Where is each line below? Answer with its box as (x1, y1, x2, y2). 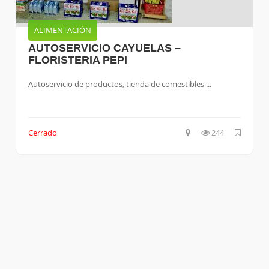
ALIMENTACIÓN (34, 25, 91, 35)
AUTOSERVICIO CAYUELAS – (28, 42, 181, 54)
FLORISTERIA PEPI (28, 54, 127, 66)
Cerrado (28, 127, 57, 138)
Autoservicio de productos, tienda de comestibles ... (28, 79, 211, 89)
